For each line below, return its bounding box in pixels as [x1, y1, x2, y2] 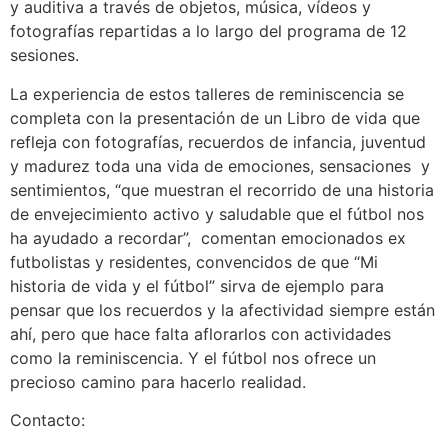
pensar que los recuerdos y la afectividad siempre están [10, 299, 435, 320]
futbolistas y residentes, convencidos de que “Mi [10, 251, 378, 272]
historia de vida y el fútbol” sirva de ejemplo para [10, 275, 384, 296]
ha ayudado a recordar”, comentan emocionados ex [10, 227, 406, 248]
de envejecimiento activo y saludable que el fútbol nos [10, 203, 424, 224]
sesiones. [10, 45, 79, 66]
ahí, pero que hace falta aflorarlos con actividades [10, 323, 391, 344]
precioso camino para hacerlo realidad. [10, 371, 306, 392]
